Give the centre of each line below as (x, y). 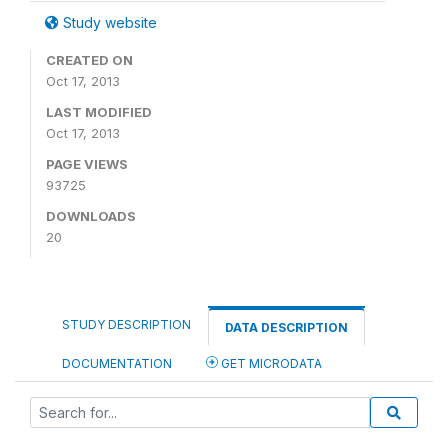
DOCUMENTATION (117, 363)
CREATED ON (89, 60)
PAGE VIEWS (87, 164)
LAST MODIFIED (99, 112)
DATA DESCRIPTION (286, 327)
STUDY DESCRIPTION (126, 324)
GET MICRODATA (270, 363)
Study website (108, 22)
